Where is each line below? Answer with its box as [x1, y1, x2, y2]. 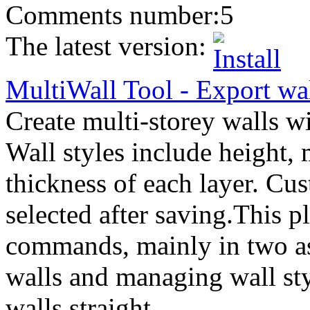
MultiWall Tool [6, 74, 173, 104]
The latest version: [6, 31, 213, 62]
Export [196, 74, 271, 104]
